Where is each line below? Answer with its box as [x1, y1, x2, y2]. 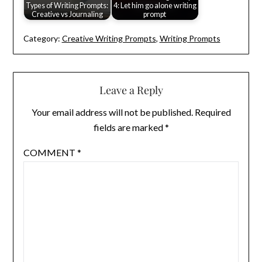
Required [194, 106, 231, 118]
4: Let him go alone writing [113, 1, 196, 11]
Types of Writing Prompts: [26, 1, 109, 11]
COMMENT [23, 146, 77, 158]
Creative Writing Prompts [61, 33, 156, 43]
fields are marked [93, 121, 165, 133]
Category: [23, 33, 60, 43]
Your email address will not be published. [31, 106, 193, 118]
